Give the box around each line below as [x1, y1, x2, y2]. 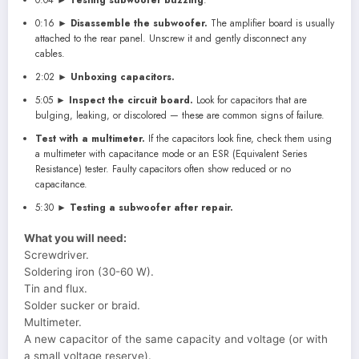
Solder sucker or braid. [24, 298, 140, 312]
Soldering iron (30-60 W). [24, 264, 154, 278]
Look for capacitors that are [192, 92, 307, 107]
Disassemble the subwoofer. [70, 15, 208, 30]
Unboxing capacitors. [70, 69, 175, 84]
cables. [34, 46, 65, 61]
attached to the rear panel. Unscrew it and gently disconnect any [34, 30, 306, 46]
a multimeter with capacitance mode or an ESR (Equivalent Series [34, 146, 307, 161]
